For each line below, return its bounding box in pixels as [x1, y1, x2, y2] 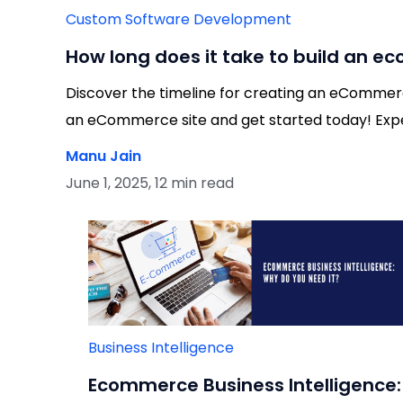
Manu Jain [66, 145, 141, 166]
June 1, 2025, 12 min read [66, 172, 234, 193]
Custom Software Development [66, 8, 291, 30]
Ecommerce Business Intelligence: [87, 372, 401, 398]
